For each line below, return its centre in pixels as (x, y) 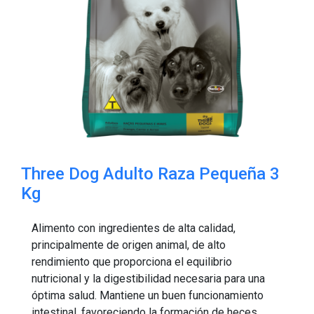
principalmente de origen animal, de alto (129, 245)
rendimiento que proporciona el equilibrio (132, 262)
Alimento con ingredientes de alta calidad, (134, 228)
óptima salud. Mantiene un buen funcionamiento (148, 295)
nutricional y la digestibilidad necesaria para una (148, 279)
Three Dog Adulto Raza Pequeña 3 (150, 174)
